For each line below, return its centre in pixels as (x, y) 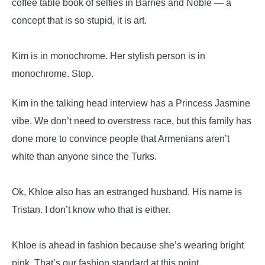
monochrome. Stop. (53, 74)
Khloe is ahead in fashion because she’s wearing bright (128, 245)
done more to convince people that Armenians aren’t (121, 139)
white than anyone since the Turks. (84, 156)
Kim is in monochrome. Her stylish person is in (109, 56)
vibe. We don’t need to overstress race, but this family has (132, 121)
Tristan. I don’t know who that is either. (91, 210)
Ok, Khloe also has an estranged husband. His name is (127, 192)
